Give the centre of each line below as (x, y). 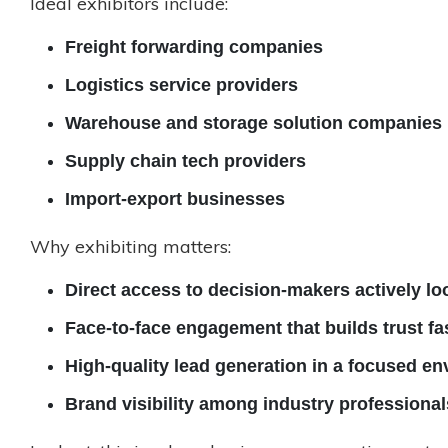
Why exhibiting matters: (130, 247)
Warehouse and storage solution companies (253, 123)
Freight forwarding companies (194, 47)
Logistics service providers (181, 85)
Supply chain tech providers (185, 161)
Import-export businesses (175, 199)
